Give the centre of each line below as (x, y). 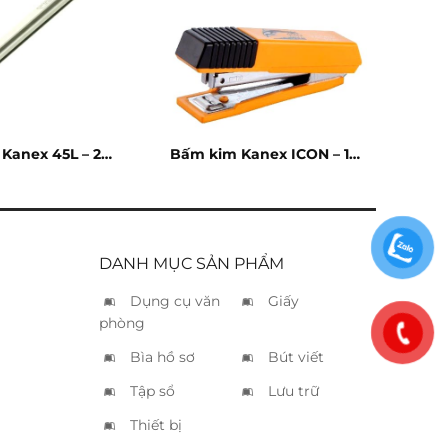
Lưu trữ (294, 391)
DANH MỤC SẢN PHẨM (191, 264)
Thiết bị (155, 425)
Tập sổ (152, 391)
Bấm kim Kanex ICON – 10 (264, 154)
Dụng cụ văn (174, 301)
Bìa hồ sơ (162, 357)
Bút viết (296, 357)
